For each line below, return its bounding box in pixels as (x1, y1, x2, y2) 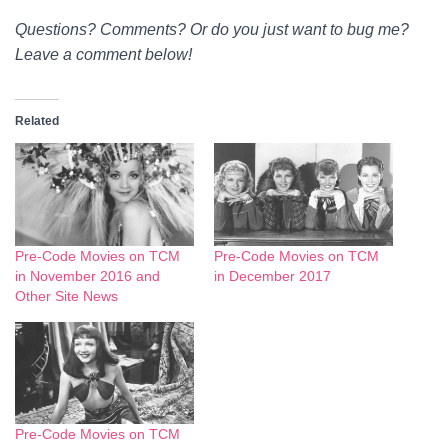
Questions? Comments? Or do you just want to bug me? (15, 21, 409, 39)
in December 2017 (214, 267, 331, 284)
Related (15, 114, 59, 129)
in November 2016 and (15, 267, 160, 284)
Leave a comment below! (15, 46, 192, 64)
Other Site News (15, 287, 118, 304)
